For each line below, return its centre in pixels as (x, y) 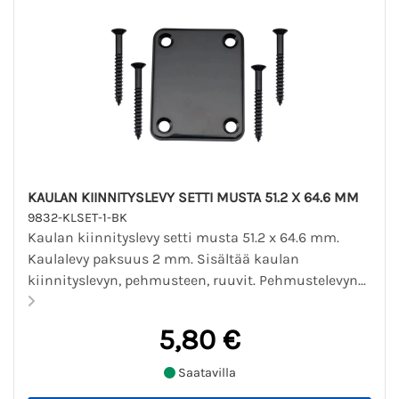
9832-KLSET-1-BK (77, 217)
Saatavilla (205, 373)
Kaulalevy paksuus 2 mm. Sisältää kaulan (163, 258)
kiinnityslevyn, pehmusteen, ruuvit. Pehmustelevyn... (199, 280)
